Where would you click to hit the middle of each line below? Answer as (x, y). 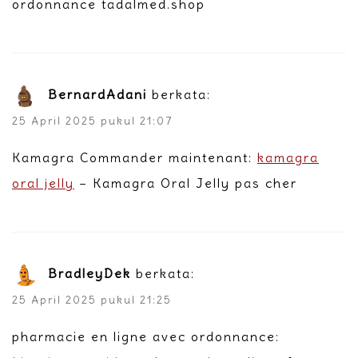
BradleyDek (89, 273)
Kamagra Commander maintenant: (135, 157)
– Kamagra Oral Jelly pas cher (186, 183)
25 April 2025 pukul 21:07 (93, 121)
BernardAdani (97, 94)
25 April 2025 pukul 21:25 (92, 300)
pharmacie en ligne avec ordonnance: (146, 336)
